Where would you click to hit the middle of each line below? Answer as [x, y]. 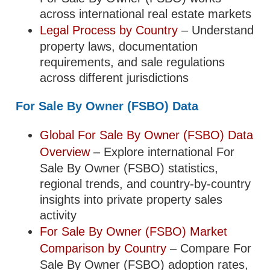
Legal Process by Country [109, 30]
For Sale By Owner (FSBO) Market [134, 231]
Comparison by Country [103, 248]
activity [58, 215]
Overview [65, 152]
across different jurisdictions [115, 78]
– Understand [216, 30]
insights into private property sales [131, 199]
